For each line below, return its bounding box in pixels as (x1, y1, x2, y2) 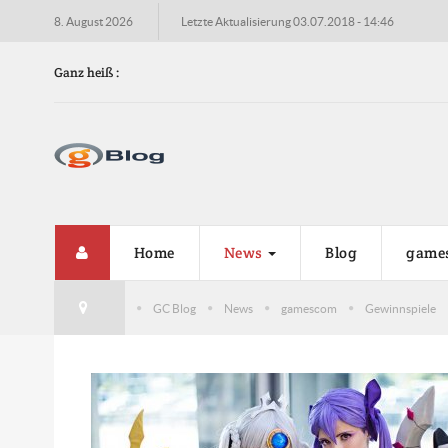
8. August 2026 (53, 15, 133, 28)
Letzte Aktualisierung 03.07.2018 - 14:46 (180, 15, 394, 28)
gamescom (280, 302, 337, 315)
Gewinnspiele (364, 302, 436, 315)
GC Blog (152, 302, 196, 315)
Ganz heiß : (53, 64, 120, 81)
